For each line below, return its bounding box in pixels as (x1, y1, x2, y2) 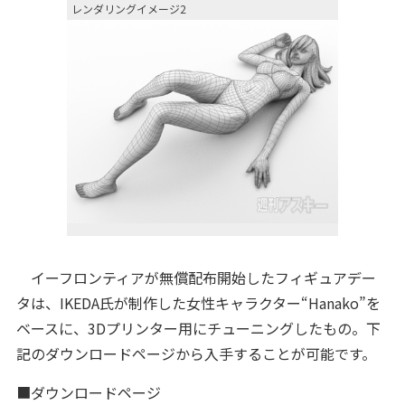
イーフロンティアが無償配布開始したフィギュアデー (15, 267, 376, 288)
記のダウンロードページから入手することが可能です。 (15, 343, 376, 364)
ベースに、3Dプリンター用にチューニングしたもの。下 (15, 317, 381, 339)
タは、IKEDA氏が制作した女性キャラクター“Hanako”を (15, 292, 381, 314)
